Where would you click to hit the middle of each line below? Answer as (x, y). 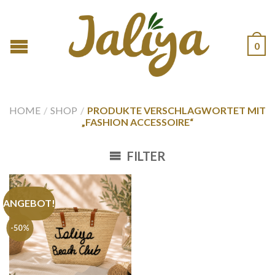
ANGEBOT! (29, 203)
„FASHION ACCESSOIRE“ (137, 122)
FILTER (145, 156)
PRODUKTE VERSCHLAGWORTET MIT (176, 110)
